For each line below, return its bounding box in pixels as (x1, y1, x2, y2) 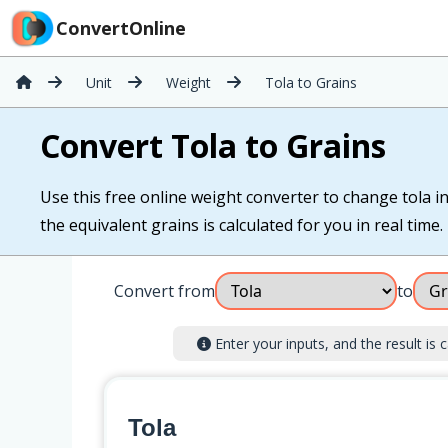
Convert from (114, 280, 215, 302)
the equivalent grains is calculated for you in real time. (40, 214, 443, 236)
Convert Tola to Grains (40, 124, 386, 167)
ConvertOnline (56, 16, 186, 40)
